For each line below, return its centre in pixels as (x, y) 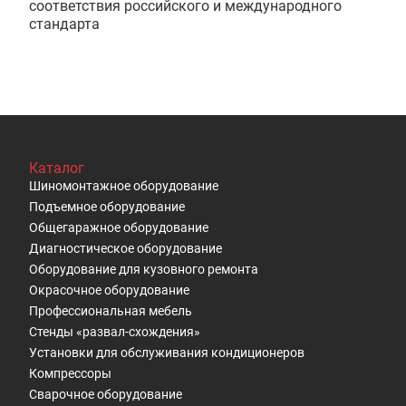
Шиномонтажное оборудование (124, 186)
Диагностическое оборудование (126, 248)
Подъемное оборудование (107, 207)
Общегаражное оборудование (119, 227)
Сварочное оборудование (106, 394)
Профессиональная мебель (111, 311)
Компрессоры (70, 373)
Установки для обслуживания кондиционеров (167, 353)
